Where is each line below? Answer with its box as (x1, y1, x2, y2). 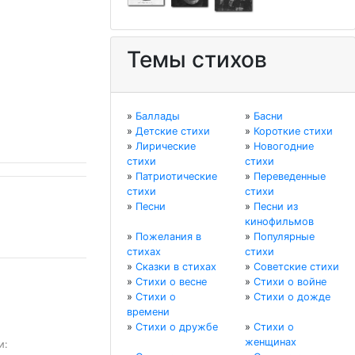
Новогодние (254, 140, 314, 153)
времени (127, 306, 170, 319)
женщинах (245, 336, 296, 349)
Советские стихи (254, 261, 339, 273)
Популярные (254, 231, 315, 243)
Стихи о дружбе (136, 321, 218, 334)
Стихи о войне (254, 276, 326, 288)
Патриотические (136, 170, 217, 183)
